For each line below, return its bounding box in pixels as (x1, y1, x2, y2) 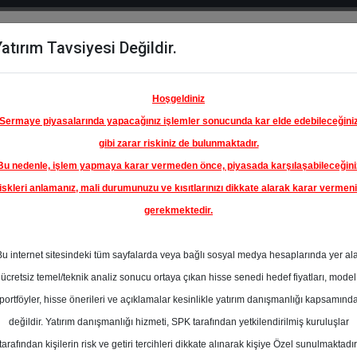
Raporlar (200, 65, 250, 80)
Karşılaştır (33, 84, 91, 100)
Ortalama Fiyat (265, 308, 344, 323)
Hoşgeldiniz (152, 93, 205, 104)
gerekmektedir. (144, 205, 213, 216)
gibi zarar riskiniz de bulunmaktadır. (98, 138, 259, 149)
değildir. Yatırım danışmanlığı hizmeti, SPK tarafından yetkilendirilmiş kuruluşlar (8, 316, 349, 328)
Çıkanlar (111, 84, 159, 100)
